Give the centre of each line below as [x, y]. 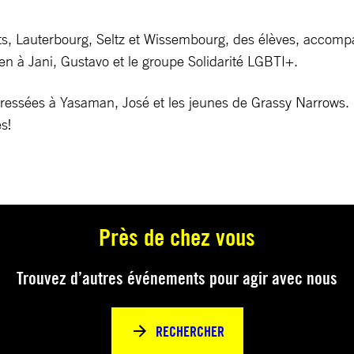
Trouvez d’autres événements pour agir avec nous [177, 278]
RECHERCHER [190, 331]
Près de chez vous [177, 237]
